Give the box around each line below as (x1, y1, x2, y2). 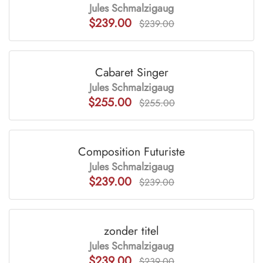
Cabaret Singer (95, 63, 168, 80)
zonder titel (104, 222, 159, 239)
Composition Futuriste (78, 143, 185, 160)
